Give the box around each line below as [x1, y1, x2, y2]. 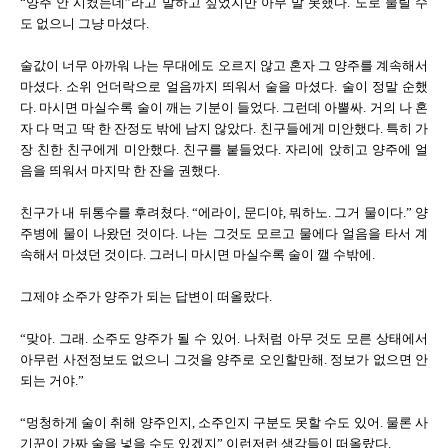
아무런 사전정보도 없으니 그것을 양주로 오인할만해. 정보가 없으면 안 [20, 352, 428, 367]
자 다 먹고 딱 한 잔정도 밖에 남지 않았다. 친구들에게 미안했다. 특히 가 [20, 121, 428, 136]
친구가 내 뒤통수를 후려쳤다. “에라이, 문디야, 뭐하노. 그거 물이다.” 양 [20, 205, 428, 220]
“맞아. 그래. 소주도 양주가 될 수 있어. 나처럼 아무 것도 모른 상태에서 [20, 331, 428, 346]
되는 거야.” [20, 373, 84, 388]
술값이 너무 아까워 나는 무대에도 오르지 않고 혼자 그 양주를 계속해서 [20, 58, 428, 73]
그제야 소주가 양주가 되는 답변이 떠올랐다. [20, 289, 272, 304]
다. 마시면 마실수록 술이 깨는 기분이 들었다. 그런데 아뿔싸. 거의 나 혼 [20, 100, 428, 115]
